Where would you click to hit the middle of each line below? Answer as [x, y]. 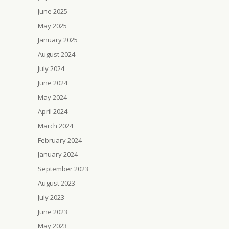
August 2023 [56, 183]
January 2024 [58, 154]
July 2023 [51, 197]
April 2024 [53, 111]
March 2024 [55, 126]
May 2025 [52, 26]
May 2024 [52, 97]
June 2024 [53, 83]
